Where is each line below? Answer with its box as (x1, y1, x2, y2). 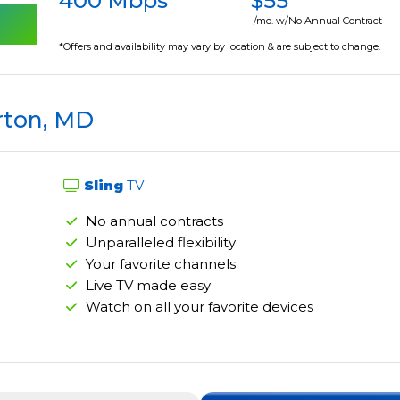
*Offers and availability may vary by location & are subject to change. (59, 40, 381, 54)
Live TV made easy (86, 277, 212, 295)
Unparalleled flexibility (86, 234, 237, 252)
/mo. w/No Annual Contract (254, 14, 383, 28)
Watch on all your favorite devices (86, 298, 314, 316)
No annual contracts (86, 212, 224, 230)
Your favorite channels (86, 255, 237, 273)
